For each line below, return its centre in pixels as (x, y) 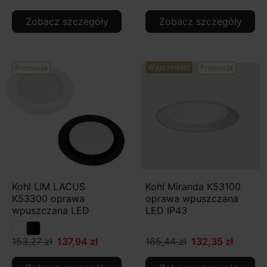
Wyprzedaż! (169, 67)
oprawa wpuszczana (192, 198)
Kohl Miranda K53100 (193, 186)
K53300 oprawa (48, 198)
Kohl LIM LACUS (49, 186)
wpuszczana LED (51, 210)
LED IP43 (166, 210)
